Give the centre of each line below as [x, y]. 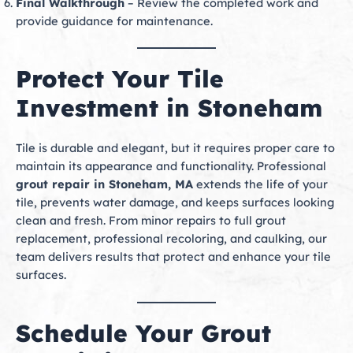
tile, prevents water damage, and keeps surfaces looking [175, 202]
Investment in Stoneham [169, 108]
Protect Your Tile [120, 78]
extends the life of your [260, 184]
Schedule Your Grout [143, 333]
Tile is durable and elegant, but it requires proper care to [175, 147]
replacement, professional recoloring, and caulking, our [171, 238]
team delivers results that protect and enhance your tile [173, 256]
